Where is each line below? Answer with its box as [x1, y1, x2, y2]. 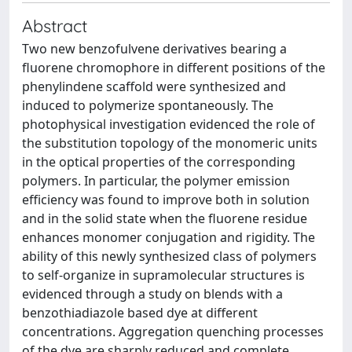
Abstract [22, 15, 87, 36]
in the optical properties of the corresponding [22, 153, 295, 170]
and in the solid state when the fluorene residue [22, 210, 307, 227]
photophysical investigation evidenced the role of [22, 115, 315, 133]
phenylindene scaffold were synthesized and [22, 78, 286, 95]
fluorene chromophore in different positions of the [22, 59, 325, 76]
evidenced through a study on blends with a [22, 285, 283, 302]
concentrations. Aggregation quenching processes [22, 323, 324, 340]
